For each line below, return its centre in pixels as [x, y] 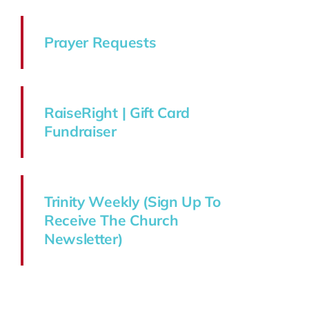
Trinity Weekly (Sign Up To [132, 202]
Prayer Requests [100, 42]
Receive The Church [111, 220]
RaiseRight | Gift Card [117, 113]
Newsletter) [83, 239]
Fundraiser [80, 131]
